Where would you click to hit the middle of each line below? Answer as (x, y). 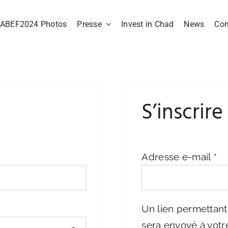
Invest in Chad (148, 24)
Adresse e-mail (178, 157)
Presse (89, 24)
